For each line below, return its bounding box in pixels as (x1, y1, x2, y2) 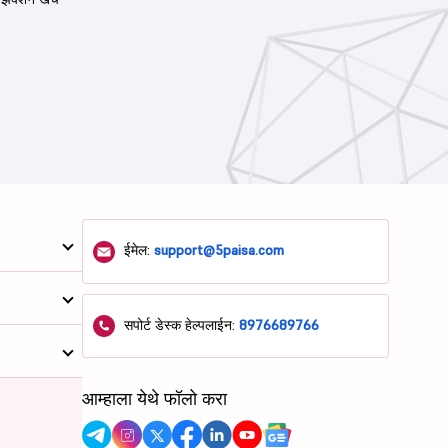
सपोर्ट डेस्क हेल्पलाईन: (120, 315, 240, 334)
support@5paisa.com (154, 241, 285, 260)
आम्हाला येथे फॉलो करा (82, 387, 228, 411)
